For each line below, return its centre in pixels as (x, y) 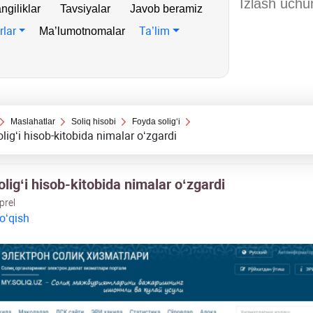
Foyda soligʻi (156, 122)
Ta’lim (155, 31)
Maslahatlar (32, 122)
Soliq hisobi (94, 122)
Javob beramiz (166, 9)
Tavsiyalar (85, 9)
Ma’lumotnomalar (82, 31)
